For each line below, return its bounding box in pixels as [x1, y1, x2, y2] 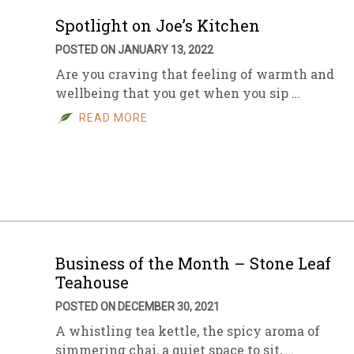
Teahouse [55, 272, 129, 292]
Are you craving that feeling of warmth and [55, 66, 334, 82]
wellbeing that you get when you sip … [55, 85, 300, 101]
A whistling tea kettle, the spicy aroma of [55, 322, 320, 339]
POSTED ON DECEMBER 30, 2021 [55, 300, 220, 313]
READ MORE [79, 111, 148, 124]
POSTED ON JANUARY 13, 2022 [55, 43, 213, 56]
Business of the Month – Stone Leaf [55, 253, 331, 273]
